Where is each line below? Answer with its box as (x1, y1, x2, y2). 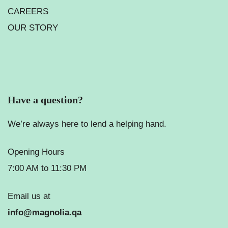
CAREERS (8, 6, 48, 16)
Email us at (8, 191, 50, 201)
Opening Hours (8, 147, 65, 157)
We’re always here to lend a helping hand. (8, 119, 166, 129)
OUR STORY (8, 22, 58, 33)
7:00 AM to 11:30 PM (8, 163, 87, 173)
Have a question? (8, 94, 83, 105)
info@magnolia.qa (8, 207, 81, 217)
